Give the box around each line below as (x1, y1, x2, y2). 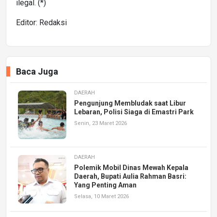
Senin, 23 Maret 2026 (74, 120, 127, 126)
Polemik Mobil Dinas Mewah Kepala (74, 163, 188, 171)
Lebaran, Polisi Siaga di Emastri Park (74, 108, 194, 116)
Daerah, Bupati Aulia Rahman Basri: (74, 172, 186, 180)
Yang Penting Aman (74, 181, 137, 189)
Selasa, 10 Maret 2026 (74, 193, 129, 200)
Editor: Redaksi (16, 17, 67, 27)
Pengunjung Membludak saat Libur (74, 99, 186, 107)
